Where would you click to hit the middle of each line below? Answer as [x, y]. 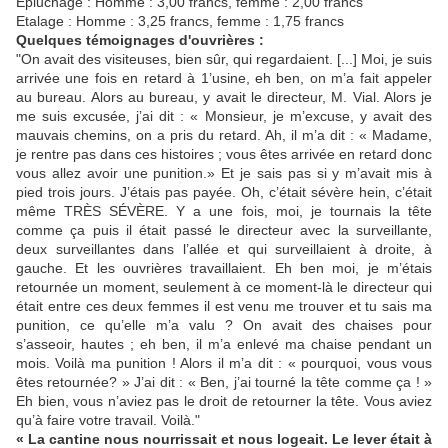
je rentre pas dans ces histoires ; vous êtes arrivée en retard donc [224, 154]
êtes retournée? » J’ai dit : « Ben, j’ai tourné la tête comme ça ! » [224, 382]
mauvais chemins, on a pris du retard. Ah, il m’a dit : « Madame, [224, 135]
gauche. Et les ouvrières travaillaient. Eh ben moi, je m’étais [224, 268]
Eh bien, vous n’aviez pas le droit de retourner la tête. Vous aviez [224, 401]
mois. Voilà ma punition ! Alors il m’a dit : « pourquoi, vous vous [224, 363]
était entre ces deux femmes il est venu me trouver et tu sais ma [224, 306]
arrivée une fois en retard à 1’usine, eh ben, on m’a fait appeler [224, 78]
